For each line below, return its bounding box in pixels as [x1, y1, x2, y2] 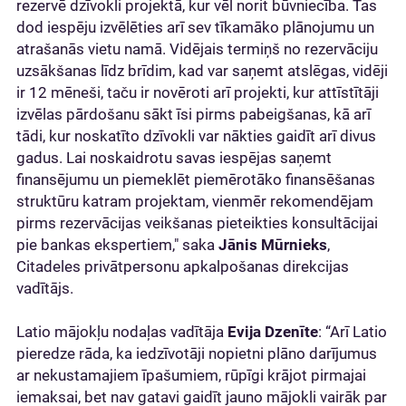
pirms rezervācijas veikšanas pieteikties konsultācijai [16, 213, 378, 232]
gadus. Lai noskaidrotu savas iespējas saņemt [16, 148, 332, 167]
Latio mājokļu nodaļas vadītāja [16, 322, 227, 341]
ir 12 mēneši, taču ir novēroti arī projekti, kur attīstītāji [16, 82, 379, 101]
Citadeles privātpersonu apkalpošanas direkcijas [16, 256, 349, 275]
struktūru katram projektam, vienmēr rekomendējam [16, 191, 373, 210]
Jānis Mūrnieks [218, 235, 327, 254]
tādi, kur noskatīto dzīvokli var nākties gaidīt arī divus [16, 126, 376, 145]
